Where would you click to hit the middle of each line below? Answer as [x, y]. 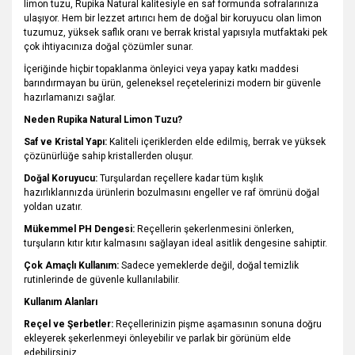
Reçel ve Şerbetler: [69, 324]
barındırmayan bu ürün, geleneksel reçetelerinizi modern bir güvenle [172, 83]
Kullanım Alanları [61, 302]
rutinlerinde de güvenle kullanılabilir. [102, 280]
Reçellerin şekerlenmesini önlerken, [214, 229]
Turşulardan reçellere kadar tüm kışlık [180, 178]
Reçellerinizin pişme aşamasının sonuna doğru [218, 324]
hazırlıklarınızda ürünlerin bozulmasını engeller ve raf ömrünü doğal [172, 193]
